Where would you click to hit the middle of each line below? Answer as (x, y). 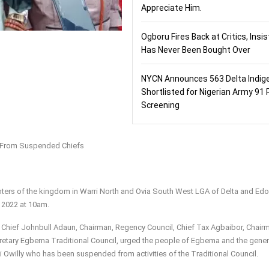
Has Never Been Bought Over (195, 50)
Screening (160, 105)
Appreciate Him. (171, 8)
